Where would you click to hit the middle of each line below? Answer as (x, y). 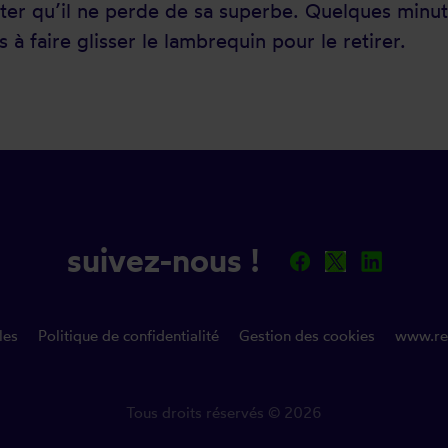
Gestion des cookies (306, 335)
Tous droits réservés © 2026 (224, 412)
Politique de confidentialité (128, 335)
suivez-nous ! (163, 260)
